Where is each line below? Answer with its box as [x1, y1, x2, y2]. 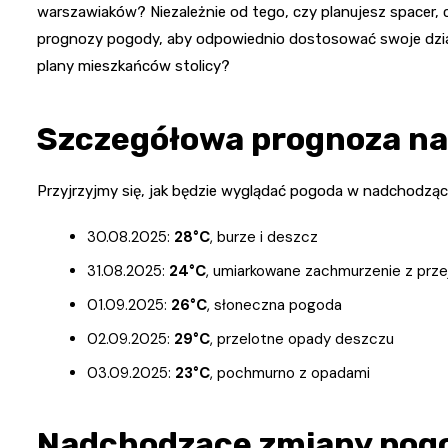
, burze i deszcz [210, 227, 318, 248]
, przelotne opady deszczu [210, 329, 394, 350]
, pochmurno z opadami [210, 363, 370, 384]
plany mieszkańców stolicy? [37, 57, 230, 76]
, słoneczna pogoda [207, 295, 342, 316]
